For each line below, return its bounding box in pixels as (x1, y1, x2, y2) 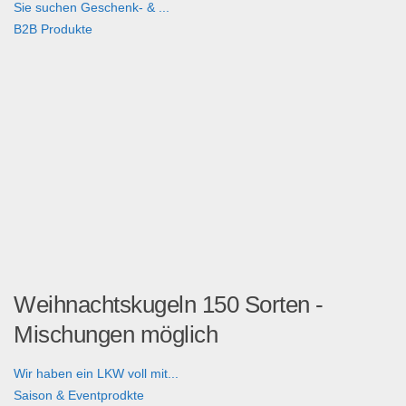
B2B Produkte (14, 22, 92, 37)
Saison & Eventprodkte (14, 388, 144, 403)
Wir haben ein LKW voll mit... (14, 366, 179, 382)
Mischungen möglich (14, 321, 217, 349)
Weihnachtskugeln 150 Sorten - (14, 291, 324, 319)
